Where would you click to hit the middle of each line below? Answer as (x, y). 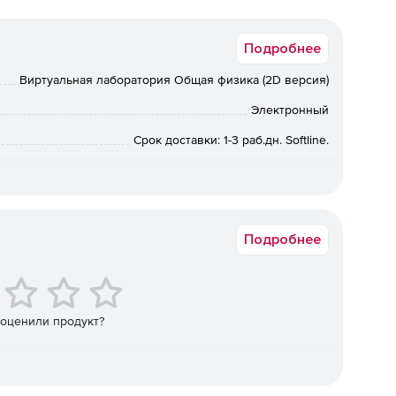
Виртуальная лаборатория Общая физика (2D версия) (174, 80)
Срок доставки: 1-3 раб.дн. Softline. (231, 140)
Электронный (290, 110)
